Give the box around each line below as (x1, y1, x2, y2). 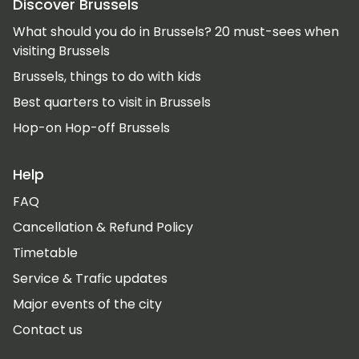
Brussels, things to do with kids (13, 67, 201, 86)
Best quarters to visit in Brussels (13, 93, 211, 111)
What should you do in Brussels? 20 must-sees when (13, 22, 339, 41)
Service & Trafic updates (13, 269, 167, 288)
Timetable (13, 244, 78, 262)
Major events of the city (13, 295, 162, 313)
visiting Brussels (13, 42, 110, 60)
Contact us (13, 321, 83, 339)
